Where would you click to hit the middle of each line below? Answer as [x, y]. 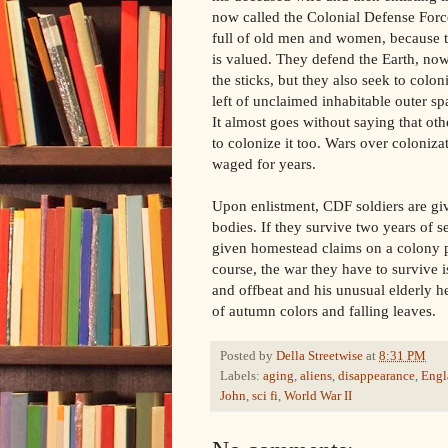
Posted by [248, 355]
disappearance [376, 375]
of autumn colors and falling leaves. [324, 310]
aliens [316, 375]
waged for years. [264, 163]
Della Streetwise [319, 355]
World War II [318, 395]
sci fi [265, 395]
